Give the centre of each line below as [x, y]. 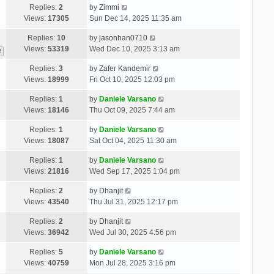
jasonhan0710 [123, 38]
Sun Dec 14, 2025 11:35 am [135, 18]
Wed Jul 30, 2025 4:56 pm [132, 232]
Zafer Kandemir [124, 68]
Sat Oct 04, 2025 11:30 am [133, 140]
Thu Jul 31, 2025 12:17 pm [133, 202]
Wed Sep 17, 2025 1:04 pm [134, 171]
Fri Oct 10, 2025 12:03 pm [132, 79]
